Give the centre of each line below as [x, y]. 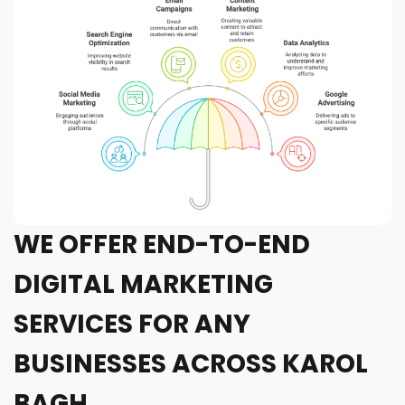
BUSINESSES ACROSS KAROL [191, 364]
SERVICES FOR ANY [132, 325]
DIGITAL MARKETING [143, 285]
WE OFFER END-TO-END [162, 245]
